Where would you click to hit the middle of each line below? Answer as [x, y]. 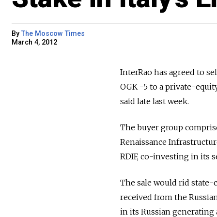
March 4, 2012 [34, 42]
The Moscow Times [53, 33]
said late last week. [155, 101]
